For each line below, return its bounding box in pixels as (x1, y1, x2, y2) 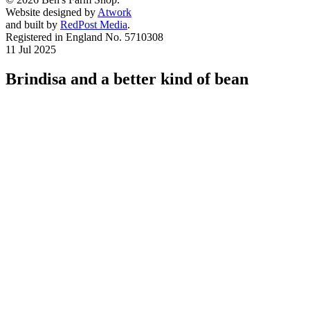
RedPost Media (60, 19, 127, 30)
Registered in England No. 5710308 (6, 31, 163, 43)
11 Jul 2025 (6, 44, 56, 55)
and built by (6, 19, 60, 30)
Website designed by (6, 6, 98, 18)
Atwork (98, 6, 131, 18)
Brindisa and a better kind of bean (6, 69, 248, 88)
